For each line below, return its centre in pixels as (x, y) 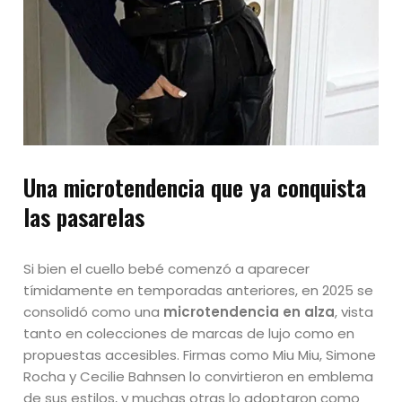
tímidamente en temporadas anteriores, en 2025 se (199, 291)
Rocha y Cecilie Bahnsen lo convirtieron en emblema (199, 377)
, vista (354, 312)
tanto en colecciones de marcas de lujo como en (189, 334)
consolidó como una (94, 312)
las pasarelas (84, 217)
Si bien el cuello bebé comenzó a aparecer (167, 269)
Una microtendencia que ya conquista (195, 188)
